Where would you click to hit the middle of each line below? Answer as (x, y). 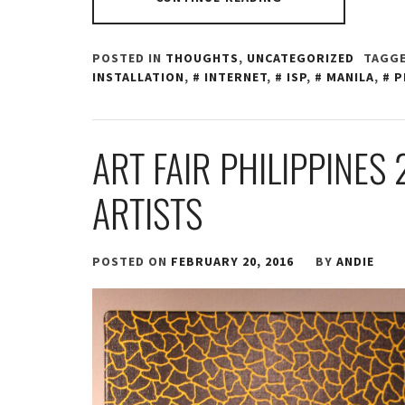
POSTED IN (129, 58)
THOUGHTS (202, 58)
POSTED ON (132, 262)
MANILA (350, 77)
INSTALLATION (138, 77)
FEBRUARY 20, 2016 (232, 262)
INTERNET (235, 77)
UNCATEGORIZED (301, 58)
